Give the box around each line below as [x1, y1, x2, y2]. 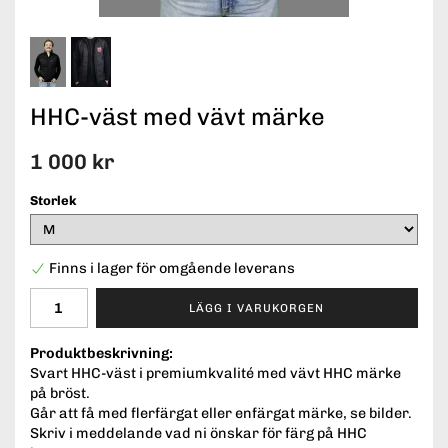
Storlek [30, 193, 77, 208]
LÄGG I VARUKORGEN [189, 300, 325, 315]
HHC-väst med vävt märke [30, 102, 325, 131]
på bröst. [30, 384, 90, 403]
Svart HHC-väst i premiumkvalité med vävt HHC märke [30, 364, 401, 383]
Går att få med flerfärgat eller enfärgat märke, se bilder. [30, 404, 412, 423]
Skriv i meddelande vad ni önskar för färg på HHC [30, 424, 367, 443]
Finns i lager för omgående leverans [49, 259, 295, 278]
